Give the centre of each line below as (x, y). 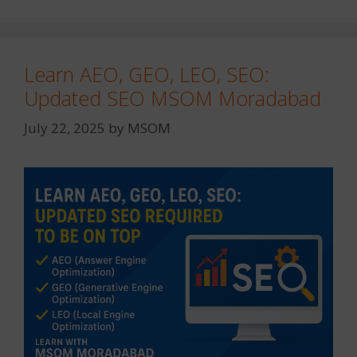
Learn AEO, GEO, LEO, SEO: (147, 74)
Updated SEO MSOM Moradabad (173, 98)
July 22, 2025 (65, 128)
